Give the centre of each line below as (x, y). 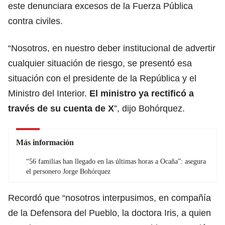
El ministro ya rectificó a (142, 93)
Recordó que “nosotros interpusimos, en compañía (109, 198)
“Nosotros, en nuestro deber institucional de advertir (112, 48)
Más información (45, 142)
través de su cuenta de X (61, 108)
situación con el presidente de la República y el (102, 78)
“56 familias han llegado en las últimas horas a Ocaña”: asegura (116, 161)
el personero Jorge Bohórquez (68, 171)
